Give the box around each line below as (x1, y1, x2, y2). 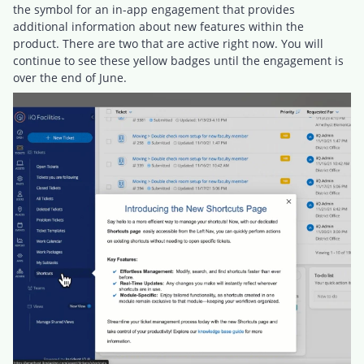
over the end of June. (13, 70, 130, 86)
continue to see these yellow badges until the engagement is (13, 53, 344, 69)
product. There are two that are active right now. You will (13, 36, 323, 52)
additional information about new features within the (13, 19, 304, 35)
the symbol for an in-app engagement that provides (13, 2, 295, 18)
